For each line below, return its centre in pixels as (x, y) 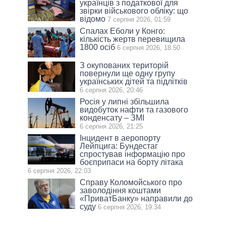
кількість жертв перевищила (133, 39)
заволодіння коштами (121, 191)
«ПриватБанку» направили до (136, 199)
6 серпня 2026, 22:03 (59, 171)
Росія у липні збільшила (125, 102)
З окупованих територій (124, 66)
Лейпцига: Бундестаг (119, 146)
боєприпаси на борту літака (132, 162)
